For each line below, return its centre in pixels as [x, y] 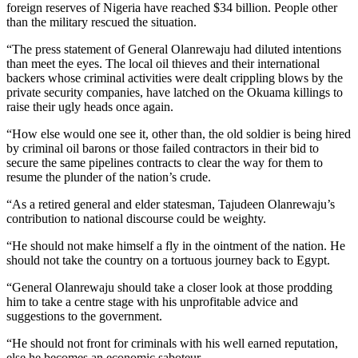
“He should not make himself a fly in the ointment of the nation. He [176, 245]
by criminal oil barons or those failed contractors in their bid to [163, 148]
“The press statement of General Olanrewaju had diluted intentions [174, 49]
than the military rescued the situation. [101, 22]
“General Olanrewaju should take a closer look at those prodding [169, 287]
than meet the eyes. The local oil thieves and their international [163, 63]
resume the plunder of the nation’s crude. [109, 177]
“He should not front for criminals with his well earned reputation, [172, 343]
